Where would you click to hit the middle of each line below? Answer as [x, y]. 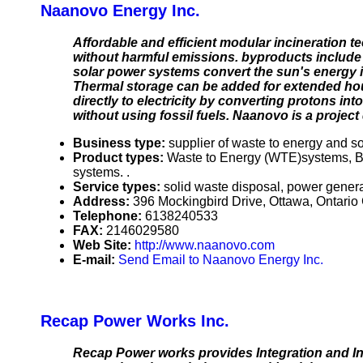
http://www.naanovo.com [205, 246]
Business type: [121, 143]
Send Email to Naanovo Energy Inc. [221, 260]
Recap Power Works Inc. [135, 321]
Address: [103, 202]
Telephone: [109, 216]
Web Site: [104, 246]
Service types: [118, 187]
